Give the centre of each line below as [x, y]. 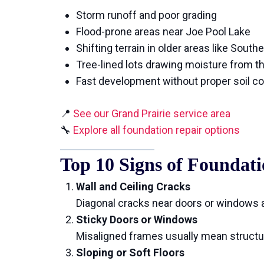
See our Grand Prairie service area [152, 113]
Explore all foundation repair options [156, 130]
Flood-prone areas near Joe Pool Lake [163, 32]
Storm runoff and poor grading [146, 15]
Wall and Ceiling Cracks [133, 187]
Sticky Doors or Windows [137, 220]
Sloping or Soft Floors [130, 253]
